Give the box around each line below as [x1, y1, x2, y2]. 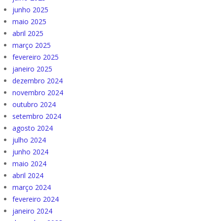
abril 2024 [12, 171, 43, 181]
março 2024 [12, 183, 51, 192]
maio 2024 [12, 159, 46, 169]
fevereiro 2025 [12, 52, 59, 62]
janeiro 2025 [12, 64, 52, 74]
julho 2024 [12, 135, 46, 145]
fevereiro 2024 [12, 194, 59, 204]
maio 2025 [12, 17, 46, 27]
